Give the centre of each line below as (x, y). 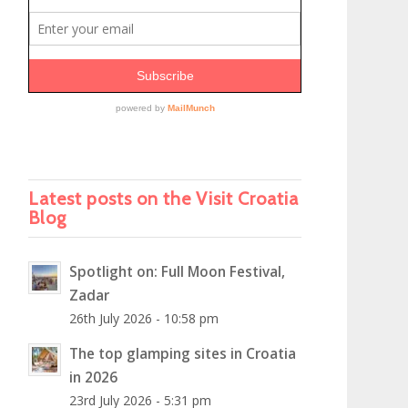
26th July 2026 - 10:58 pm (143, 318)
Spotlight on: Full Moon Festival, (177, 271)
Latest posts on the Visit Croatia (163, 199)
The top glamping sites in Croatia (182, 353)
